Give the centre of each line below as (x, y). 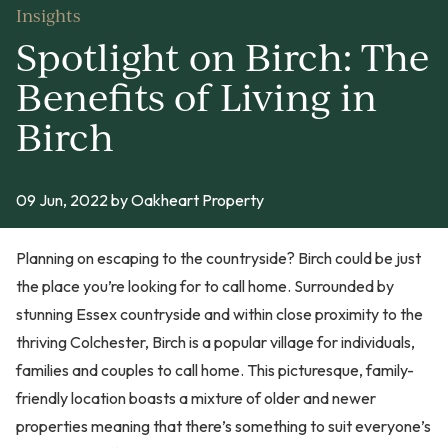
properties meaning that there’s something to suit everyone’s (223, 425)
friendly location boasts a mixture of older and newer (196, 397)
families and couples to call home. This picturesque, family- (215, 369)
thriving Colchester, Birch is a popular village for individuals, (215, 341)
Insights (48, 15)
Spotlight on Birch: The (222, 55)
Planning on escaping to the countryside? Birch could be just (218, 257)
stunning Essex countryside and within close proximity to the (219, 313)
